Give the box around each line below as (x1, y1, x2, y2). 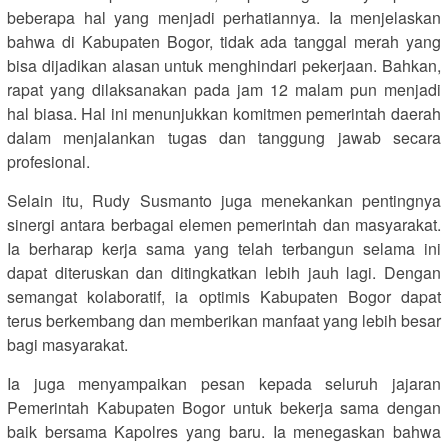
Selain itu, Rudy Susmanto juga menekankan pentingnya (7, 189, 441, 213)
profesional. (7, 150, 90, 174)
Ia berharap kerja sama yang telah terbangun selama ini (7, 237, 441, 261)
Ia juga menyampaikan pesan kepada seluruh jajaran (7, 372, 441, 396)
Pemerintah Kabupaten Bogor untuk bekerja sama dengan (7, 396, 441, 420)
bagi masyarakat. (7, 333, 128, 357)
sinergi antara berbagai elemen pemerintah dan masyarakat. (7, 213, 441, 237)
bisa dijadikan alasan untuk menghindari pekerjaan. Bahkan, (7, 54, 441, 78)
